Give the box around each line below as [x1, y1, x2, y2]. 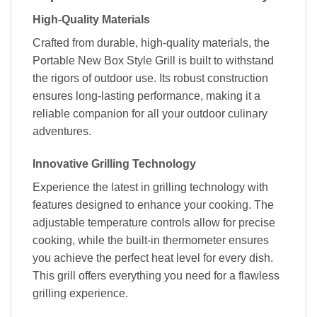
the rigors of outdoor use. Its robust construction [33, 71, 268, 84]
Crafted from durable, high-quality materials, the [33, 36, 270, 49]
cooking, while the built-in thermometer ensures [33, 234, 269, 246]
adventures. [33, 125, 91, 137]
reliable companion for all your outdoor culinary [33, 107, 267, 120]
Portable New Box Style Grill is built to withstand [33, 54, 274, 67]
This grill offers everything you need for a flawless [33, 269, 279, 282]
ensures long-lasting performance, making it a [33, 89, 260, 102]
